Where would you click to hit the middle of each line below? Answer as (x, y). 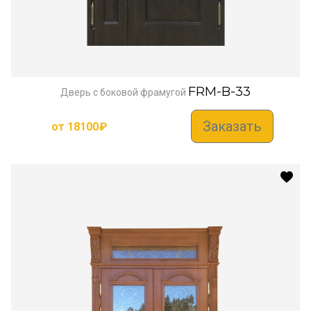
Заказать (232, 127)
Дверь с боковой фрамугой (123, 93)
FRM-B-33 (219, 92)
